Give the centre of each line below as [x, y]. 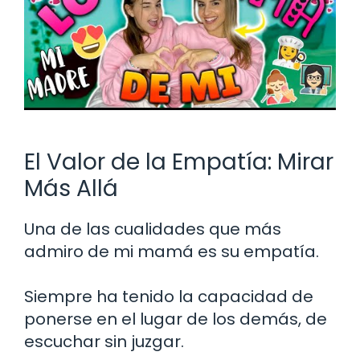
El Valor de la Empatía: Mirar [179, 162]
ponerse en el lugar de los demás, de [176, 319]
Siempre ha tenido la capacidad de [169, 297]
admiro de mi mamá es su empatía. [172, 252]
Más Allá [71, 189]
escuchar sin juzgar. [104, 342]
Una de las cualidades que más [153, 229]
